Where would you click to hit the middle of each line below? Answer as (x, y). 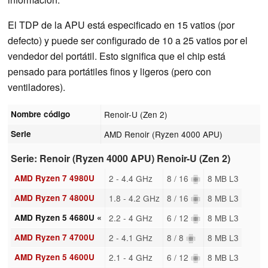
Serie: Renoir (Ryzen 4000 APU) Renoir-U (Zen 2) (121, 159)
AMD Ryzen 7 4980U (54, 178)
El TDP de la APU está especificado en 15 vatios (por (121, 25)
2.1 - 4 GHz (130, 257)
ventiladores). (36, 87)
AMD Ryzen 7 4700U (54, 237)
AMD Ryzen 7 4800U (54, 197)
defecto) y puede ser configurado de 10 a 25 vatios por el (128, 40)
